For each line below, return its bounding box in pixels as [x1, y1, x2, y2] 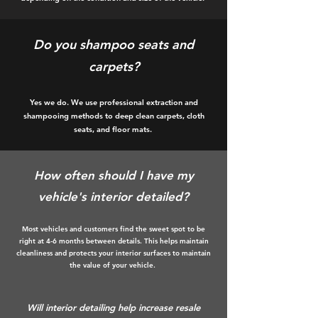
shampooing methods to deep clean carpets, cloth [23, 111, 204, 121]
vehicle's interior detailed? [38, 190, 189, 204]
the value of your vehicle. [70, 261, 158, 270]
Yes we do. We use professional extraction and [29, 97, 198, 107]
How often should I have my [33, 168, 194, 182]
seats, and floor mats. [73, 124, 154, 134]
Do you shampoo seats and [33, 36, 194, 53]
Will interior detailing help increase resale [27, 302, 200, 313]
